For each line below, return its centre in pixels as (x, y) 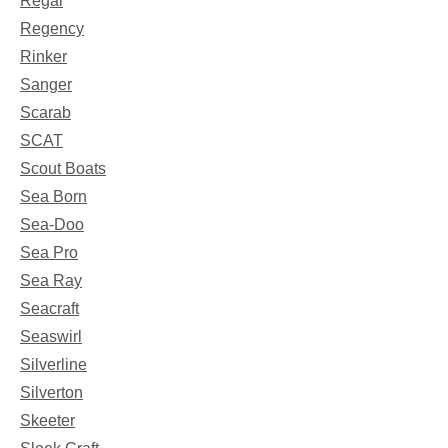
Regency (52, 28)
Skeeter (47, 420)
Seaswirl (51, 336)
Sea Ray (51, 280)
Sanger (46, 84)
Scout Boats (63, 168)
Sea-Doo (52, 224)
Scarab (45, 112)
